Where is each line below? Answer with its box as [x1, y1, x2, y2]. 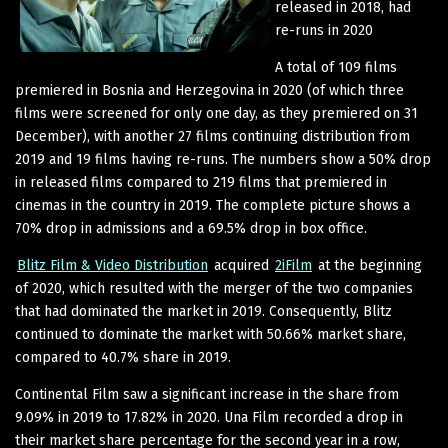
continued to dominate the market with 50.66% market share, [15, 325, 406, 343]
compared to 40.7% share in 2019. [15, 348, 231, 366]
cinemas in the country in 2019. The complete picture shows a [15, 196, 410, 214]
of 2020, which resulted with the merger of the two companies [15, 279, 413, 297]
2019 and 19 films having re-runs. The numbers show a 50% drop [15, 150, 431, 168]
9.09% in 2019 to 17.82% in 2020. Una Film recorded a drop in [15, 408, 403, 426]
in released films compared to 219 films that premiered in [15, 173, 387, 191]
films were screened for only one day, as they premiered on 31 [15, 104, 418, 122]
